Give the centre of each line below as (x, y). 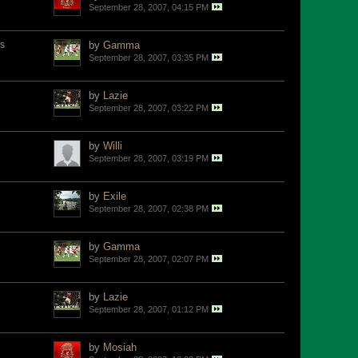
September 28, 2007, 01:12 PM (149, 309)
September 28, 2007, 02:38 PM (149, 209)
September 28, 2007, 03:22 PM (149, 108)
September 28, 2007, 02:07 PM (149, 259)
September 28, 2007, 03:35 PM (149, 58)
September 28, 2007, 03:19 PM (149, 158)
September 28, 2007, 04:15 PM (149, 7)
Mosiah (120, 347)
